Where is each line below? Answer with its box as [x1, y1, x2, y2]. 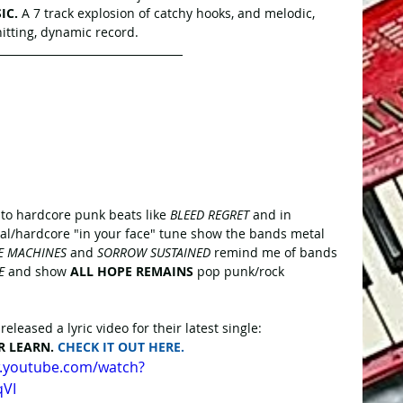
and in [249, 206, 295, 224]
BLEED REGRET [170, 206, 249, 224]
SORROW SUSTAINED [97, 244, 210, 262]
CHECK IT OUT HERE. [58, 338, 184, 356]
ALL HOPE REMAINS [70, 263, 193, 281]
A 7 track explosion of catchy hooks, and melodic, [18, 4, 318, 22]
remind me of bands [210, 244, 341, 262]
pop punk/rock [193, 263, 288, 281]
